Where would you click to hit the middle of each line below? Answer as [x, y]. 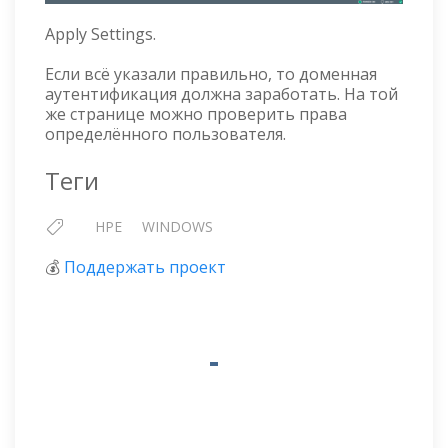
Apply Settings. [100, 33]
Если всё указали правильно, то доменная [211, 73]
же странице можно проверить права [196, 113]
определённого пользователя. [165, 133]
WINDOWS [177, 226]
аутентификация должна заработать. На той [221, 93]
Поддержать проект [145, 266]
